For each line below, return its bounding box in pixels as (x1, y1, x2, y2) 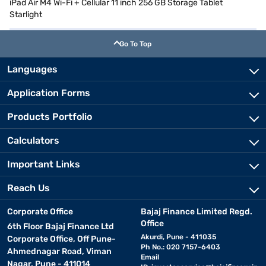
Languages (7, 64, 58, 75)
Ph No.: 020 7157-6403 (140, 243, 220, 251)
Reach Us (7, 182, 50, 194)
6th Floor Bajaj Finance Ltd (7, 221, 114, 232)
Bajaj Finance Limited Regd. (140, 207, 252, 217)
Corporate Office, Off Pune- (7, 234, 116, 244)
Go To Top (119, 40, 151, 48)
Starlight (9, 9, 42, 20)
